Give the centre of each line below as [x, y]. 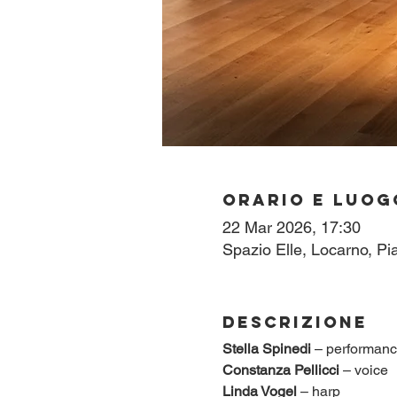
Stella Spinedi [266, 348]
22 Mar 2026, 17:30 [291, 227]
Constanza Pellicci [280, 370]
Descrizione [295, 322]
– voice [363, 370]
